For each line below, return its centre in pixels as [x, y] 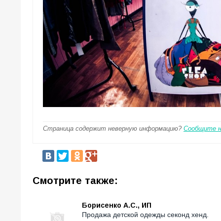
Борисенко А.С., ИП [117, 205]
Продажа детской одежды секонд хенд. [145, 215]
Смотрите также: [75, 181]
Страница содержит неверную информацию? [113, 129]
